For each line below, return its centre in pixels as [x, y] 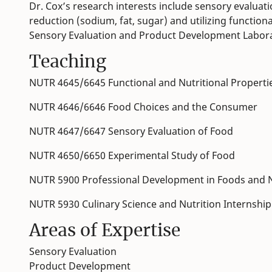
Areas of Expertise [105, 230]
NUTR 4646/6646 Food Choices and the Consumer [143, 107]
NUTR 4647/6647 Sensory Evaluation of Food [131, 131]
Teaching [68, 62]
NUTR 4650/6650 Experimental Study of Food [133, 156]
